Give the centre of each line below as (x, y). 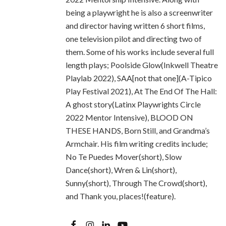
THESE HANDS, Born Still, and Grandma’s (138, 130)
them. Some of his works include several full (140, 52)
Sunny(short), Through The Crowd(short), (136, 183)
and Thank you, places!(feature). (121, 196)
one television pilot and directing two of (134, 39)
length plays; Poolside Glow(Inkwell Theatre (142, 65)
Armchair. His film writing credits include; (137, 144)
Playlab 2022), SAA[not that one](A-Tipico (139, 78)
